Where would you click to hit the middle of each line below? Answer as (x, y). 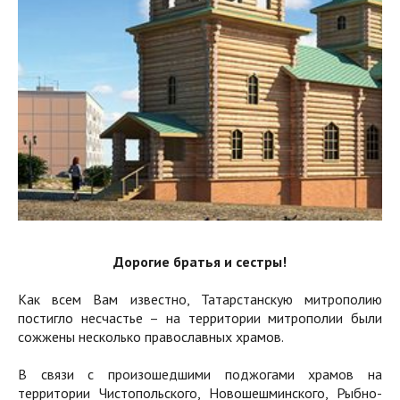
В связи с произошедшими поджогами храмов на (200, 375)
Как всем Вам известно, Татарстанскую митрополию (200, 300)
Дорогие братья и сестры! (200, 262)
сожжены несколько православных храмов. (151, 337)
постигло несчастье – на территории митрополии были (200, 318)
